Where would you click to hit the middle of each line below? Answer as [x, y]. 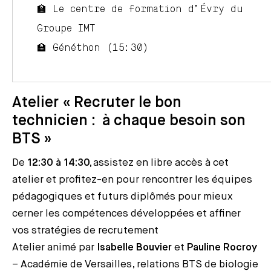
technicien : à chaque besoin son [129, 121]
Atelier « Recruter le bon [97, 103]
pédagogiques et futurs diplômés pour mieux [122, 197]
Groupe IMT [66, 28]
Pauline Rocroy [222, 247]
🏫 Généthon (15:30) [93, 47]
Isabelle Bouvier [134, 247]
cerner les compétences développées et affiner [126, 214]
